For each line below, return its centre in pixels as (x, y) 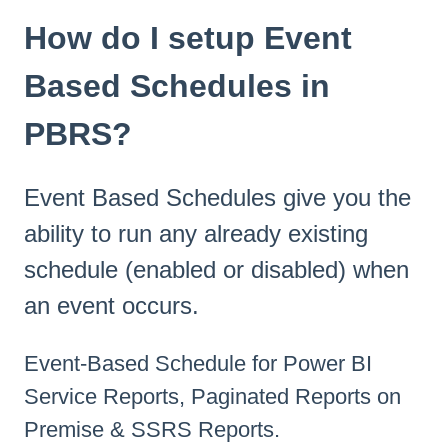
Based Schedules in (177, 85)
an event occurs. (111, 306)
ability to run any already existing (196, 234)
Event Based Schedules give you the (217, 198)
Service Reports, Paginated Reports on (212, 396)
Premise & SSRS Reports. (152, 429)
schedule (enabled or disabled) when (216, 270)
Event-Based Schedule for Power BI (198, 363)
